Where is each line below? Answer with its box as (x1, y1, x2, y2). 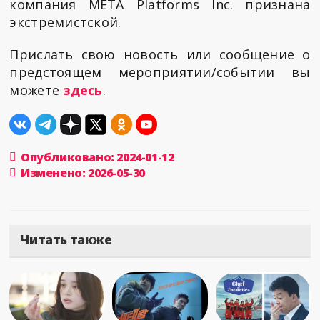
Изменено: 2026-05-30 (21, 165, 146, 181)
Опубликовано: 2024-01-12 (21, 149, 174, 166)
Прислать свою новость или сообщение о (9, 46, 311, 64)
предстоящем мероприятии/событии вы (9, 64, 311, 81)
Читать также (20, 231, 112, 249)
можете (9, 81, 64, 99)
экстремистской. (9, 14, 121, 31)
